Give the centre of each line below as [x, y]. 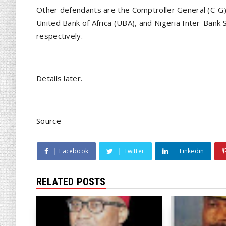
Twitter [134, 151]
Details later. [60, 78]
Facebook [74, 151]
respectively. [60, 36]
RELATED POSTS [71, 182]
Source [49, 121]
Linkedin [192, 151]
